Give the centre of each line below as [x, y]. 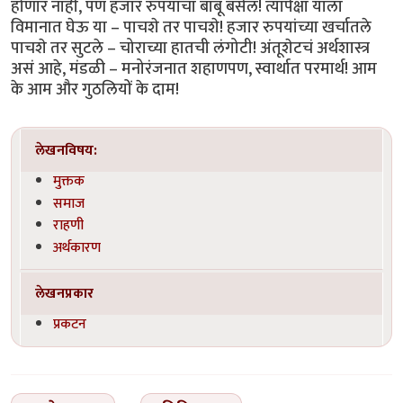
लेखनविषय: [67, 151]
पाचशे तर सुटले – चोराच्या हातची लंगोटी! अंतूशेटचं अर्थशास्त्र [190, 48]
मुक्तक [69, 180]
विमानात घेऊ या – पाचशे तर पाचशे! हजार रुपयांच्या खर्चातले [191, 27]
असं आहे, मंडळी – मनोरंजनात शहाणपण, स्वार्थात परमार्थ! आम [194, 68]
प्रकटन [70, 323]
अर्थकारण [77, 248]
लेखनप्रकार [65, 294]
